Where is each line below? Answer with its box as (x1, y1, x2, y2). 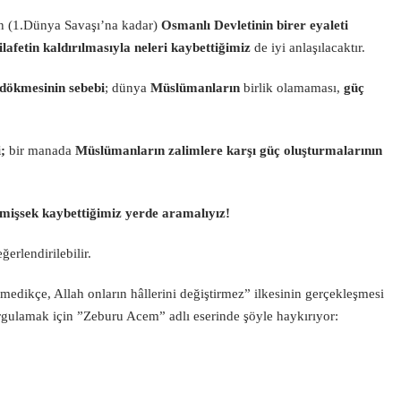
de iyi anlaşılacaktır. (254, 40, 365, 55)
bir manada (5, 143, 75, 158)
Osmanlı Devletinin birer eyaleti (161, 18, 348, 32)
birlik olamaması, (240, 81, 344, 95)
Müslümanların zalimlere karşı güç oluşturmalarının (75, 143, 382, 158)
